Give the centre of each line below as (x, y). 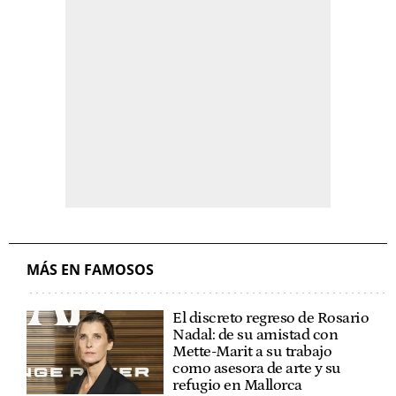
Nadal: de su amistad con (255, 335)
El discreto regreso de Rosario (271, 319)
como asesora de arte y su (257, 369)
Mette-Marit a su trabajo (252, 352)
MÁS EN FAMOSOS (90, 270)
